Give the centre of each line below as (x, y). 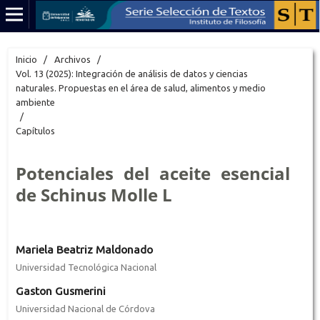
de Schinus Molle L (94, 194)
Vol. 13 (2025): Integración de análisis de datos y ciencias (131, 73)
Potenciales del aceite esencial (153, 173)
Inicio (26, 59)
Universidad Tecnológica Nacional (86, 267)
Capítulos (35, 130)
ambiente (35, 102)
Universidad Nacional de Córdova (85, 308)
